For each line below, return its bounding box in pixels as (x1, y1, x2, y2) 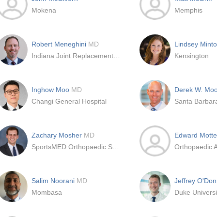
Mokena (31, 6, 56, 14)
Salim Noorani (31, 177, 77, 185)
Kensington (174, 52, 209, 60)
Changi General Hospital (31, 97, 107, 105)
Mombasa (31, 188, 62, 196)
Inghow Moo (31, 86, 71, 93)
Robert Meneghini (31, 40, 88, 48)
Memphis (174, 6, 202, 14)
